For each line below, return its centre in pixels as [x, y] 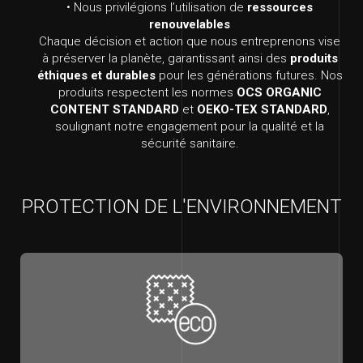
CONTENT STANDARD [114, 110]
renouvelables [190, 25]
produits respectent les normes [147, 93]
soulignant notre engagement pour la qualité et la [190, 127]
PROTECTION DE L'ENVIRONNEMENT [181, 207]
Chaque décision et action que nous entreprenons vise [190, 42]
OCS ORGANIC [279, 93]
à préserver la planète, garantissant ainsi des [166, 59]
